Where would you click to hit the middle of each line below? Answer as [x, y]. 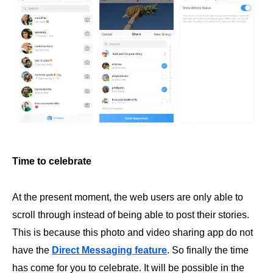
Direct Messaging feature [109, 250]
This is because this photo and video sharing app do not [133, 232]
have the [32, 250]
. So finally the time [208, 250]
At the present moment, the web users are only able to [128, 197]
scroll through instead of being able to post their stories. [131, 214]
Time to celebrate [52, 161]
